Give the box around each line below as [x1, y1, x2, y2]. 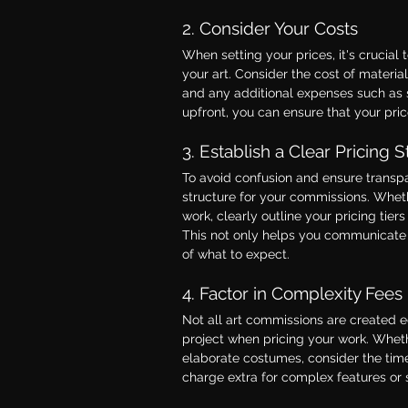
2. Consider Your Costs [182, 17, 358, 38]
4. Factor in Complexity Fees [182, 282, 403, 303]
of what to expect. [182, 246, 290, 261]
